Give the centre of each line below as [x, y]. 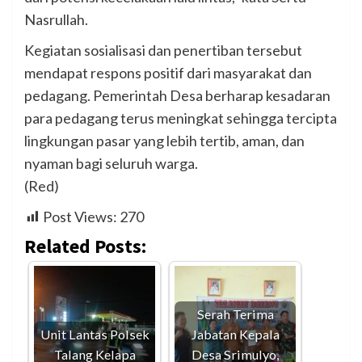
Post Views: [80, 216]
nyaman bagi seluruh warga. [111, 163]
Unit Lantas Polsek [95, 334]
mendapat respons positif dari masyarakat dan [168, 72]
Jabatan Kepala [235, 334]
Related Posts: [85, 246]
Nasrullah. [56, 19]
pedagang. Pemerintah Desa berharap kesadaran [177, 95]
